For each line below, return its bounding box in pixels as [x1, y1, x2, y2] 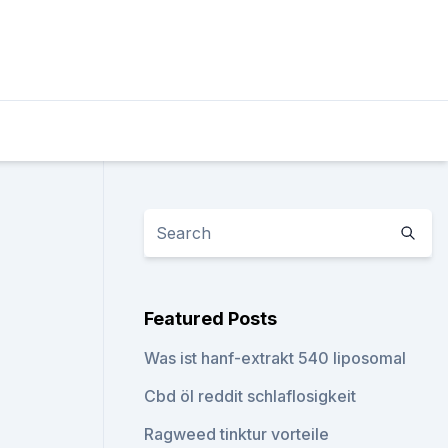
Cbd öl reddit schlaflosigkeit [144, 386, 357, 406]
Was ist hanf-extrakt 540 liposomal [144, 348, 407, 368]
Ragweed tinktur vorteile [144, 424, 330, 444]
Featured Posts [144, 308, 278, 329]
